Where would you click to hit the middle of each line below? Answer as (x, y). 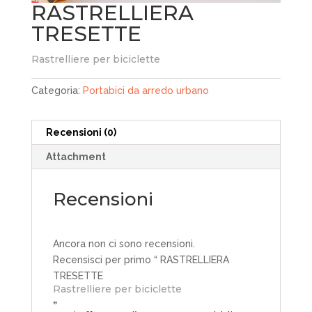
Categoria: (57, 90)
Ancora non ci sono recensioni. (124, 243)
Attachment (76, 156)
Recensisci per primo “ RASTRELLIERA (141, 259)
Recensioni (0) (81, 132)
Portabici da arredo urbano (146, 90)
